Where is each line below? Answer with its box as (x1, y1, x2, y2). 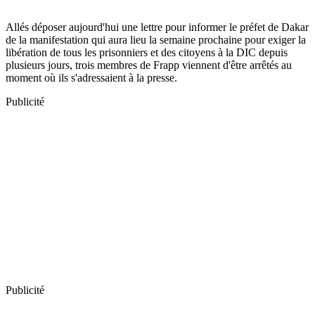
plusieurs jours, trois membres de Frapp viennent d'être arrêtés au (6, 58, 292, 71)
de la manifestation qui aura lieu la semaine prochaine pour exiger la (6, 33, 306, 46)
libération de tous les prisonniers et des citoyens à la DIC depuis (6, 46, 288, 58)
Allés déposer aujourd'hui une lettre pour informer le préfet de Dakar (6, 20, 309, 33)
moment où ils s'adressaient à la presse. (6, 71, 177, 84)
